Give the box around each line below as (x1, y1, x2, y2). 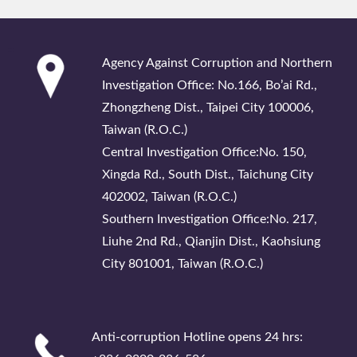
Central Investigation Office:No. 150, (102, 145, 307, 159)
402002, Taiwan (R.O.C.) (102, 190, 237, 203)
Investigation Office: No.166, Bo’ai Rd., (102, 78, 317, 92)
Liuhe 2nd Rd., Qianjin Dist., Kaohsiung (102, 234, 320, 248)
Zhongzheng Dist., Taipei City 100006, (102, 100, 314, 114)
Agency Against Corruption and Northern (102, 56, 332, 69)
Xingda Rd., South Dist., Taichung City (102, 167, 313, 181)
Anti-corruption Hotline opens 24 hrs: (92, 330, 303, 343)
